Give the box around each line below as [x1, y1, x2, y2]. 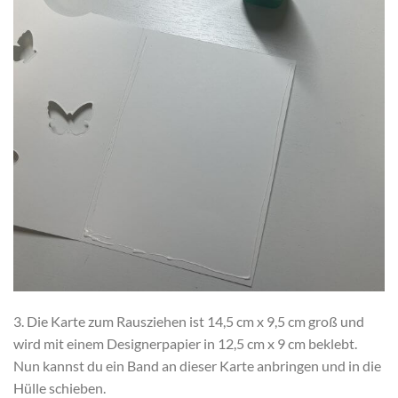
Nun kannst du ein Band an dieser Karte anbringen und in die [13, 357, 381, 375]
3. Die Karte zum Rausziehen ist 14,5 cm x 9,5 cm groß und [13, 313, 364, 330]
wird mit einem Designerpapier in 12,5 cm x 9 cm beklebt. [13, 335, 357, 353]
